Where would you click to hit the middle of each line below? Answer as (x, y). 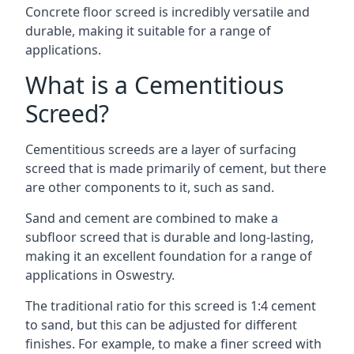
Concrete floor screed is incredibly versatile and (168, 12)
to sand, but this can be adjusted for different (161, 325)
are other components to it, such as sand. (150, 187)
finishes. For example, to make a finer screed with (173, 344)
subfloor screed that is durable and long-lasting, (169, 237)
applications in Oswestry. (100, 275)
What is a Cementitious (154, 85)
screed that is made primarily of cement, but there (176, 168)
